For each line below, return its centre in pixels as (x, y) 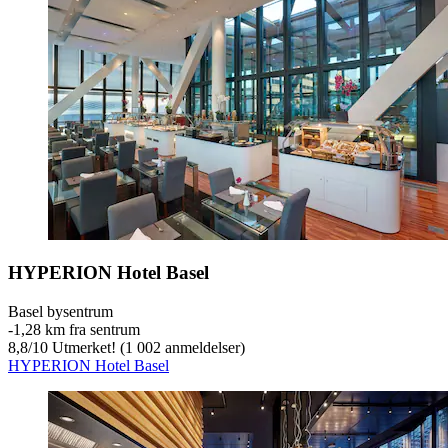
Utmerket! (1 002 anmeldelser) (146, 348)
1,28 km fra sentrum (76, 330)
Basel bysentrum (60, 312)
